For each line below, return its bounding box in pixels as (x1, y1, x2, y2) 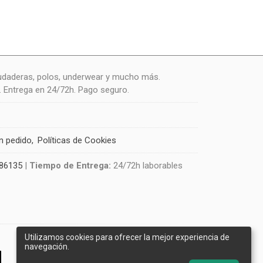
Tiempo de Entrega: (29, 160, 114, 171)
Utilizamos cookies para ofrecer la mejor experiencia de (25, 232, 230, 242)
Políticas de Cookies (37, 135, 116, 146)
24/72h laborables (113, 160, 183, 171)
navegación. (25, 241, 69, 251)
